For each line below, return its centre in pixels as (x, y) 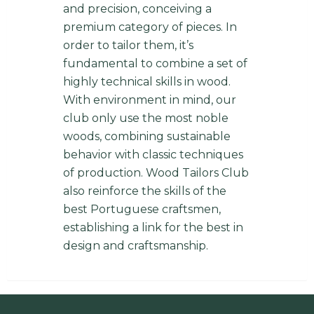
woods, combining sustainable (146, 137)
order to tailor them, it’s (128, 46)
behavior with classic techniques (153, 155)
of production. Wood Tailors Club (156, 173)
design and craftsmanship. (135, 246)
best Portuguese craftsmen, (142, 210)
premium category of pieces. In (150, 27)
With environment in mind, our (149, 100)
